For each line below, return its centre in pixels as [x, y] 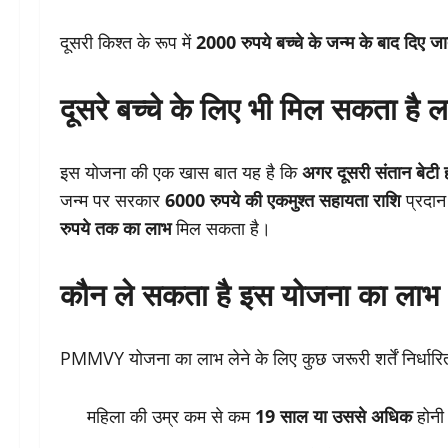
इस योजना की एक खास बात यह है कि [181, 172]
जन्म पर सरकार [112, 200]
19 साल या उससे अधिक [333, 416]
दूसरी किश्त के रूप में [128, 42]
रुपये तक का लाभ [115, 228]
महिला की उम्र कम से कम [171, 416]
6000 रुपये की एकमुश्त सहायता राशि [283, 200]
